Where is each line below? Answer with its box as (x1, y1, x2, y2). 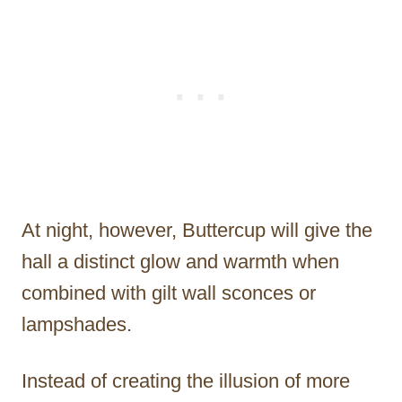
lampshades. (22, 312, 132, 336)
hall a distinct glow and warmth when (22, 249, 339, 273)
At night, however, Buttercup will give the (22, 218, 372, 241)
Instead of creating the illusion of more (22, 369, 350, 392)
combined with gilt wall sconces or (22, 281, 316, 304)
